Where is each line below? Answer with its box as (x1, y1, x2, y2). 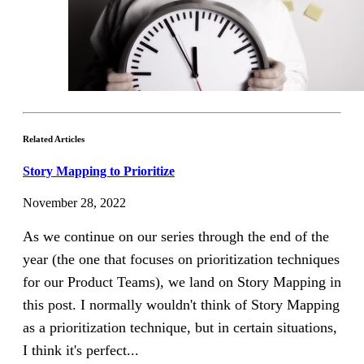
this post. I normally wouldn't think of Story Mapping (23, 297, 340, 314)
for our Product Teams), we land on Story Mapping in (23, 274, 341, 291)
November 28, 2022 (23, 196, 126, 210)
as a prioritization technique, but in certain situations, (23, 319, 337, 336)
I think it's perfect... (23, 342, 139, 359)
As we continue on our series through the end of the (23, 228, 329, 245)
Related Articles (23, 133, 84, 144)
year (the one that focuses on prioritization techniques (23, 251, 340, 268)
